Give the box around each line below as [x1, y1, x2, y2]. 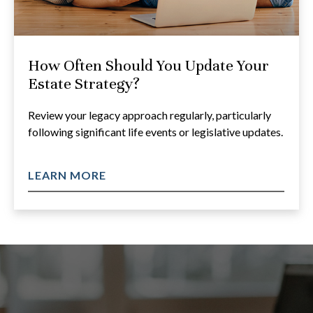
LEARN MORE [28, 168, 106, 182]
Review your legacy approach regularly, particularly [28, 108, 271, 122]
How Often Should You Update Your [28, 56, 269, 75]
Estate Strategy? [28, 74, 140, 94]
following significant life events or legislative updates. [28, 125, 283, 139]
